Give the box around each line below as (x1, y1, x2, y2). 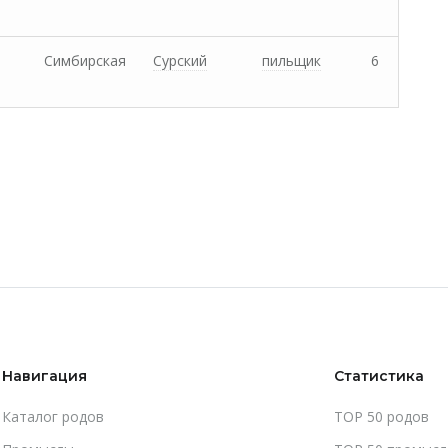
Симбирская (44, 51, 126, 70)
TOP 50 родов (334, 407, 429, 426)
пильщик (262, 51, 321, 70)
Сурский (153, 51, 207, 70)
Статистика (334, 367, 424, 385)
